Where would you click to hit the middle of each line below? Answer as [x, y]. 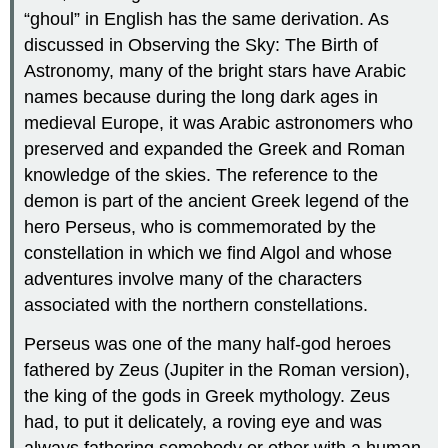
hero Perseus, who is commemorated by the [200, 227]
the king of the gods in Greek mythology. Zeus [207, 396]
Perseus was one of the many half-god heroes [208, 344]
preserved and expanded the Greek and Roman [215, 149]
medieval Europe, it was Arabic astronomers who [219, 123]
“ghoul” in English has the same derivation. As [207, 19]
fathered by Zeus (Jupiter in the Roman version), [217, 370]
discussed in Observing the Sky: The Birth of [201, 45]
